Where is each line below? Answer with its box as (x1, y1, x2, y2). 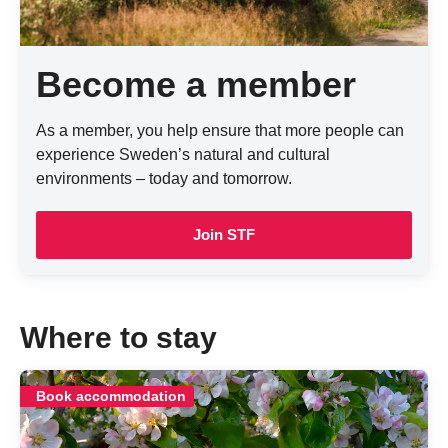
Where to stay (20, 321, 217, 355)
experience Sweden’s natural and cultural (36, 146, 330, 164)
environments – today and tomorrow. (36, 170, 292, 188)
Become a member (36, 64, 356, 106)
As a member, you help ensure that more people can (36, 122, 404, 140)
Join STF (193, 226, 255, 244)
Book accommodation (36, 388, 186, 405)
